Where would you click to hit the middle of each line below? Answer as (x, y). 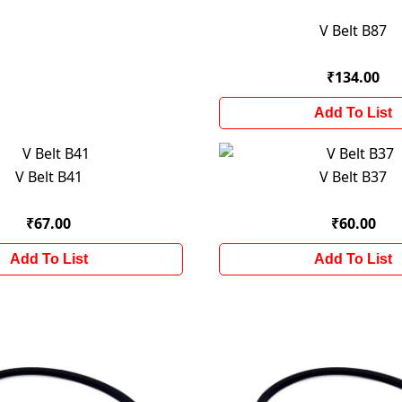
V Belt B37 (353, 177)
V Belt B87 (353, 31)
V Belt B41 (48, 177)
